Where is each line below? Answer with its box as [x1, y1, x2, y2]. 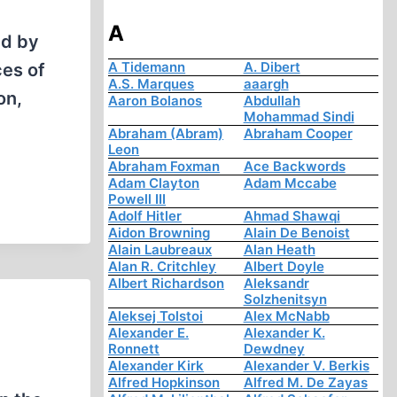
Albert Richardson [108, 275, 225, 292]
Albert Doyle [243, 258, 324, 276]
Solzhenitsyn [243, 291, 327, 308]
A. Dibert [243, 58, 300, 76]
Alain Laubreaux [108, 241, 213, 259]
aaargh [243, 75, 289, 93]
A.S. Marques [108, 75, 195, 93]
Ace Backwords [243, 158, 346, 175]
